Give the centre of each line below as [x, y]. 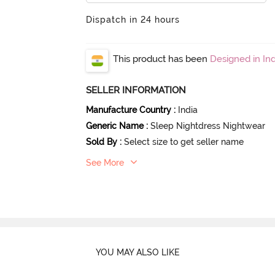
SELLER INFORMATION [136, 90]
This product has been [162, 59]
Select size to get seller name [184, 141]
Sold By [102, 141]
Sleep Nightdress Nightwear [208, 126]
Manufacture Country [129, 110]
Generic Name [115, 126]
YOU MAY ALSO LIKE [137, 253]
